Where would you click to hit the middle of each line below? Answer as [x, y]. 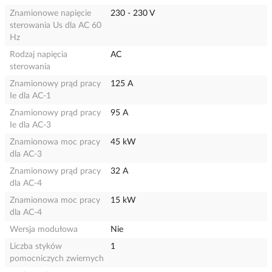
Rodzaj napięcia [39, 55]
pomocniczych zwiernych [57, 259]
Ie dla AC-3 [30, 125]
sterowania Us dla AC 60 [56, 25]
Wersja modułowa [44, 229]
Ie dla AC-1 [30, 96]
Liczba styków [36, 246]
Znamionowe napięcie [50, 13]
